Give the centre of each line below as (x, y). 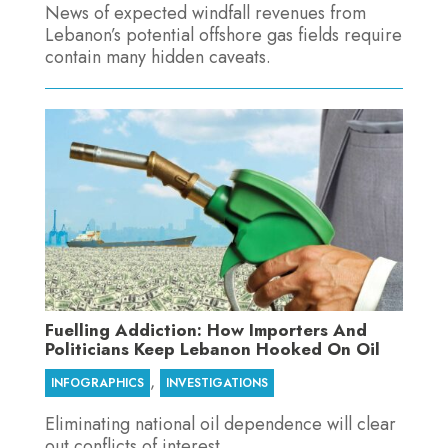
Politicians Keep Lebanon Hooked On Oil (212, 348)
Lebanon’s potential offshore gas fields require (223, 35)
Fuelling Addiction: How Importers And (205, 329)
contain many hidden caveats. (157, 57)
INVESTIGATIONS (216, 382)
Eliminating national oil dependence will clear (220, 423)
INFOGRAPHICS (97, 382)
